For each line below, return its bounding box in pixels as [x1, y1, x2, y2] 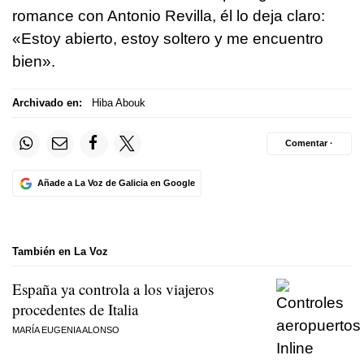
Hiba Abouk [91, 97, 145, 110]
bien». [12, 52, 55, 70]
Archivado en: [12, 97, 82, 110]
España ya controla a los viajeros [12, 278, 214, 299]
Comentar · [285, 138, 333, 149]
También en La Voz [12, 245, 108, 258]
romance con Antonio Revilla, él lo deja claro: [12, 6, 325, 24]
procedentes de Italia [12, 298, 138, 319]
